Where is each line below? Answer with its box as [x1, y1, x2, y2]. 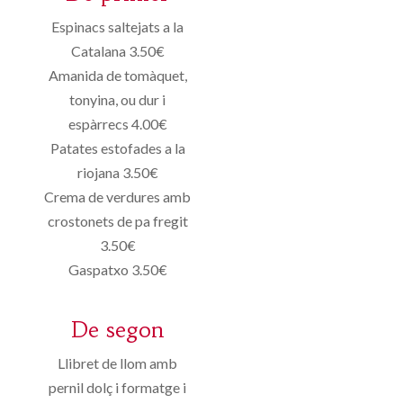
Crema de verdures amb [44, 187, 192, 205]
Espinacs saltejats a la [51, 17, 184, 35]
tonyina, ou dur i [69, 90, 166, 108]
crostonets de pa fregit [47, 211, 188, 229]
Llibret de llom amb [58, 354, 178, 372]
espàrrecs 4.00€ [67, 114, 167, 132]
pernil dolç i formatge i [49, 378, 187, 396]
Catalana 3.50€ [70, 41, 165, 59]
